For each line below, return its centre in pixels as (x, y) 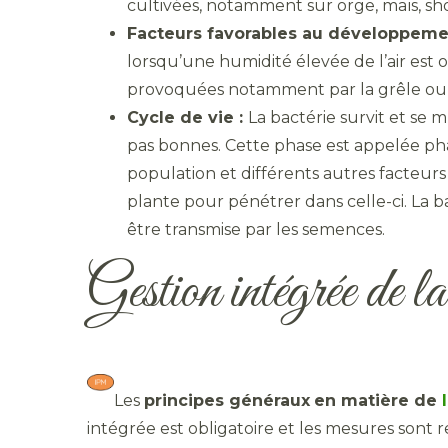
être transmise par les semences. (258, 230)
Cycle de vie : (187, 118)
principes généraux (227, 401)
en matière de (378, 401)
